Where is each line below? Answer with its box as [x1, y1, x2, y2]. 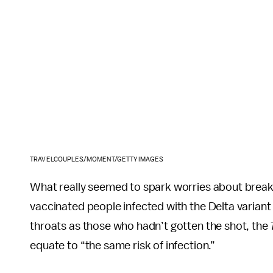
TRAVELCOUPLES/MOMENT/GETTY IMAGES [30, 156, 164, 163]
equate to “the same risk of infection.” [30, 239, 216, 252]
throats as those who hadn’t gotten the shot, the [30, 220, 271, 233]
